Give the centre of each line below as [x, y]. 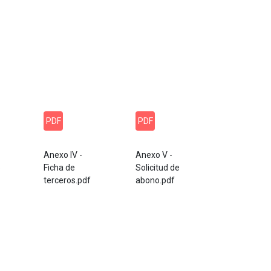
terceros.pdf [67, 180]
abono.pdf [155, 180]
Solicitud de [158, 168]
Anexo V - [154, 155]
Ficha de [59, 168]
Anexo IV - [63, 155]
